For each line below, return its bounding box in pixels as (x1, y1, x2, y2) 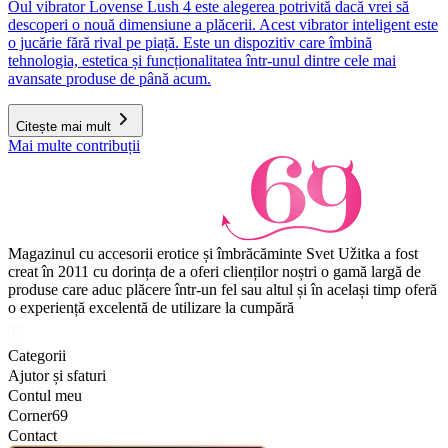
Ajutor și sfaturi (8, 367, 106, 384)
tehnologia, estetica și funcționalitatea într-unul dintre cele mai (8, 52, 396, 69)
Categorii (8, 347, 66, 364)
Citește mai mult (16, 119, 111, 134)
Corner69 (8, 407, 68, 424)
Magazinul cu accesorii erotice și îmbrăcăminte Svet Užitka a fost (8, 245, 418, 262)
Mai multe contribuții (8, 137, 140, 154)
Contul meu (8, 387, 82, 404)
